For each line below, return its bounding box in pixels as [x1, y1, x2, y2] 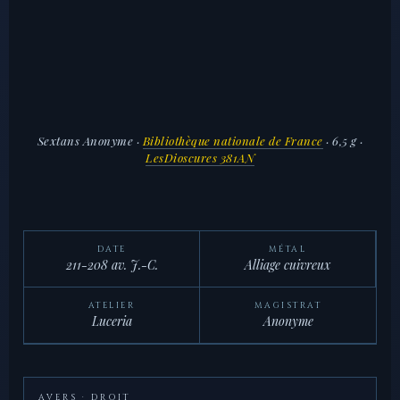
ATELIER [87, 300, 136, 312]
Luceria [91, 312, 132, 330]
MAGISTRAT [254, 300, 322, 312]
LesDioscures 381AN [146, 149, 254, 165]
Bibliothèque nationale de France [142, 132, 323, 148]
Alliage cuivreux [245, 256, 330, 274]
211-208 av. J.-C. [65, 256, 158, 274]
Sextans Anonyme [37, 132, 133, 148]
